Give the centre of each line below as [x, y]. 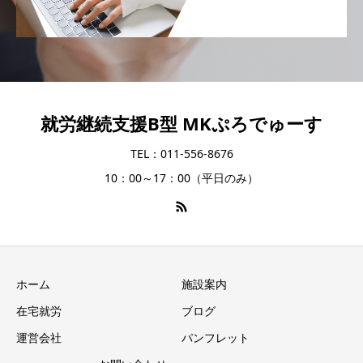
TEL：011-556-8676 [181, 154]
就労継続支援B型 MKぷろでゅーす [181, 124]
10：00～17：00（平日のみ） [181, 178]
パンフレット [216, 337]
